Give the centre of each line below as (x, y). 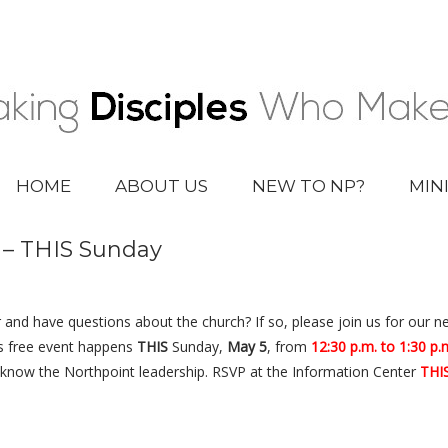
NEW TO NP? (308, 186)
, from (288, 346)
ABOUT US (161, 186)
